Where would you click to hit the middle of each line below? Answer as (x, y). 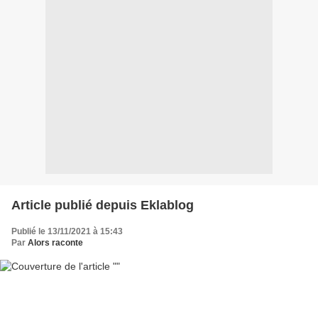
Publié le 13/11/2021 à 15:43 (67, 232)
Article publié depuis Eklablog (167, 205)
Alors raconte (55, 243)
